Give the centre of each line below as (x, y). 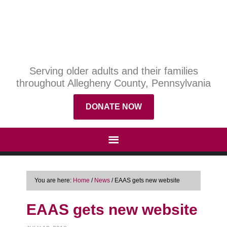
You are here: (54, 180)
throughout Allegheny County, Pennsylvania (113, 83)
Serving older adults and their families (113, 71)
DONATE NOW (113, 107)
